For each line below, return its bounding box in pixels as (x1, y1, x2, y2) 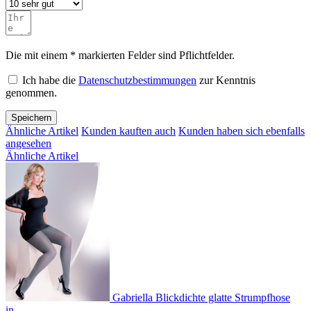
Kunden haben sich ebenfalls (178, 125, 305, 137)
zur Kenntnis (196, 74, 255, 87)
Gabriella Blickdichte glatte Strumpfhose (112, 292, 290, 304)
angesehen (6, 137, 51, 150)
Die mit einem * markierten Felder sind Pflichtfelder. (6, 49, 235, 62)
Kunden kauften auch (81, 125, 176, 137)
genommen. (6, 87, 57, 99)
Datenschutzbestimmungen (78, 74, 196, 87)
